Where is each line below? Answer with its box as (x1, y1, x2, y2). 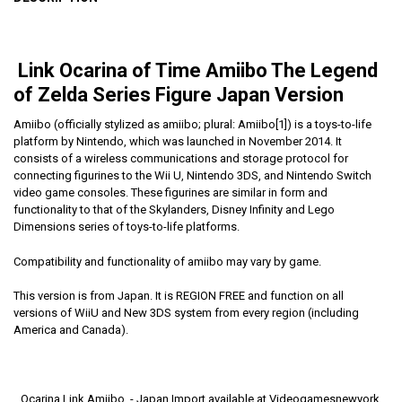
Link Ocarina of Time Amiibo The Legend (13, 59, 378, 83)
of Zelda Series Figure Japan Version (13, 83, 344, 107)
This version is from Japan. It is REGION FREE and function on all (13, 289, 344, 303)
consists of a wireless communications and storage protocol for (13, 152, 348, 166)
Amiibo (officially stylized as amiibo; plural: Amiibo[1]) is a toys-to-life (13, 118, 371, 132)
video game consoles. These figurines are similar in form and (13, 186, 328, 200)
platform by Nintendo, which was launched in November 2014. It (13, 135, 342, 149)
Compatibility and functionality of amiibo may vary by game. (13, 254, 321, 268)
